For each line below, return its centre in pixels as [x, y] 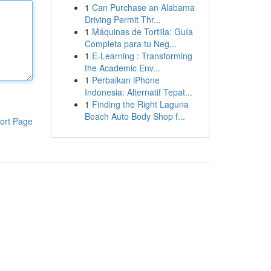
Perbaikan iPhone [126, 80]
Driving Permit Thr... [122, 19]
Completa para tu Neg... [130, 44]
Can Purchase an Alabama [143, 7]
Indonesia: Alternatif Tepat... [138, 92]
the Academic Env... [122, 68]
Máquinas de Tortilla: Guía [142, 31]
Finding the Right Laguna [140, 104]
